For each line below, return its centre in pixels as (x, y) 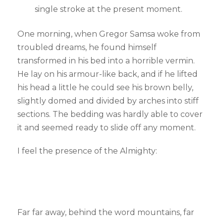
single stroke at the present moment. (109, 9)
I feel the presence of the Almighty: (88, 151)
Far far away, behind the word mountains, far (106, 213)
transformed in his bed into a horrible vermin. (106, 61)
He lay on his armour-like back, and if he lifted (108, 74)
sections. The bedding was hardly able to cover (110, 114)
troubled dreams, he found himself (87, 48)
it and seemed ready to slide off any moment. (107, 128)
